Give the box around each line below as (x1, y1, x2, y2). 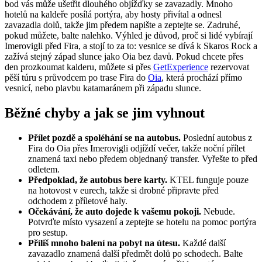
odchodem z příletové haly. (28, 195, 127, 206)
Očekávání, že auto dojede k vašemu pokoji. (28, 206, 201, 216)
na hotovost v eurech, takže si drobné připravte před (28, 185, 219, 195)
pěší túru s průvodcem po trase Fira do (5, 72, 148, 82)
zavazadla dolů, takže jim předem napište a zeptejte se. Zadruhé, (5, 19, 240, 30)
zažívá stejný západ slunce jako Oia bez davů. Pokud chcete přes (5, 51, 243, 61)
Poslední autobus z (181, 132, 252, 143)
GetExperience (153, 61, 208, 72)
